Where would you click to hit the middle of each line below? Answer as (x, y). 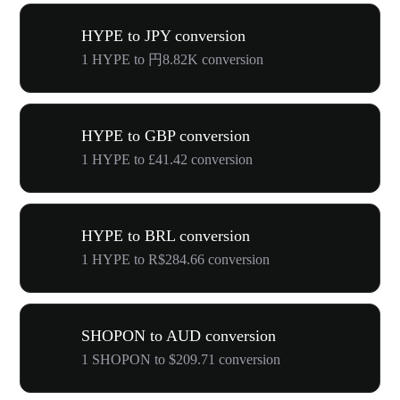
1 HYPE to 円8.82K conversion (172, 59)
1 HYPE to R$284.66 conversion (175, 259)
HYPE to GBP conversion (166, 136)
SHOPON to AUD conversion (179, 336)
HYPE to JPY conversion (163, 36)
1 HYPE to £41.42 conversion (167, 159)
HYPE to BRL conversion (166, 236)
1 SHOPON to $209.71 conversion (181, 359)
